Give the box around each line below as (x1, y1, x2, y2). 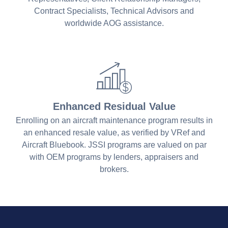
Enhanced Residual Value (52, 100, 176, 112)
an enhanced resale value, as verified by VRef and (23, 128, 205, 137)
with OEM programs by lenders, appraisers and (30, 152, 198, 161)
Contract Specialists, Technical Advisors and (34, 6, 194, 15)
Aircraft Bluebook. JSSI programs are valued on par (21, 140, 207, 149)
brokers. (99, 164, 129, 174)
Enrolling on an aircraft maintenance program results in (15, 116, 213, 125)
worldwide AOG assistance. (64, 18, 164, 27)
